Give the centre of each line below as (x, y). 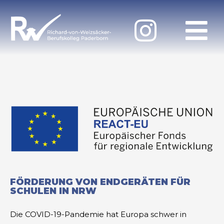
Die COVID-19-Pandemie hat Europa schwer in (98, 214)
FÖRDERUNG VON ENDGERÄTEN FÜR (100, 182)
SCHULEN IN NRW (53, 191)
